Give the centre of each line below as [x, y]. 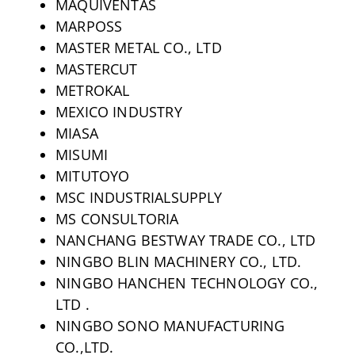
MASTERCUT [96, 69]
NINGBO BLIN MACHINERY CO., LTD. [178, 261]
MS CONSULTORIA [117, 218]
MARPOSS [89, 26]
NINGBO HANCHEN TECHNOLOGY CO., [187, 282]
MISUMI [82, 154]
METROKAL [92, 90]
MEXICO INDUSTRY [118, 111]
